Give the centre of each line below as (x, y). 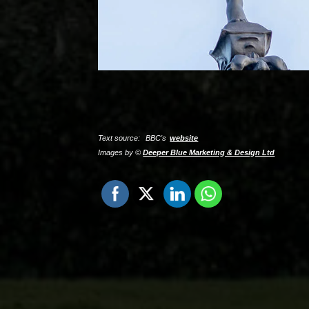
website (184, 138)
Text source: (120, 138)
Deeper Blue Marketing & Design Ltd (209, 152)
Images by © (121, 152)
